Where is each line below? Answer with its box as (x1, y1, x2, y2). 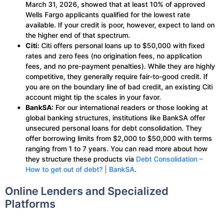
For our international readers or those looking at (54, 103, 208, 112)
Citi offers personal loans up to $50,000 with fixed (39, 41, 205, 50)
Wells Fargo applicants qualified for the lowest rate (26, 10, 190, 19)
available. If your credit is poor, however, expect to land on (26, 21, 215, 29)
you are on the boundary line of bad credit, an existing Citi (26, 82, 213, 91)
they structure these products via (26, 155, 136, 164)
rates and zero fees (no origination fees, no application (26, 52, 202, 60)
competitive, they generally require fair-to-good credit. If (26, 72, 208, 81)
